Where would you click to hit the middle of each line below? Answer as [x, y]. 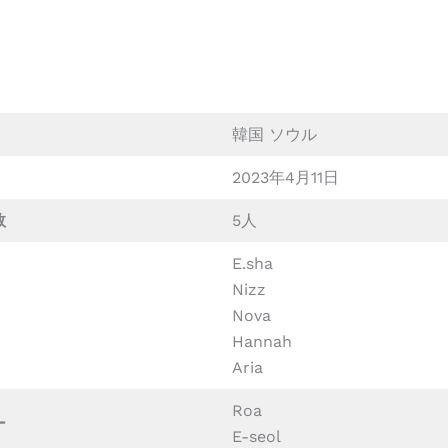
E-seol [256, 436]
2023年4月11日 [285, 177]
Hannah [262, 341]
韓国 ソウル [274, 134]
